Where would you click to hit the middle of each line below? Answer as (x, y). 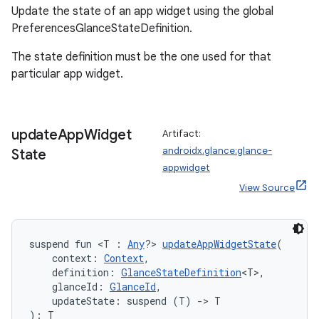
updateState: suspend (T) (113, 301)
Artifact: (182, 134)
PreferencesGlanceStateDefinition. (102, 28)
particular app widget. (67, 74)
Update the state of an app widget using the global (142, 11)
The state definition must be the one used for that (141, 57)
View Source (267, 188)
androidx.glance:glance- (218, 151)
